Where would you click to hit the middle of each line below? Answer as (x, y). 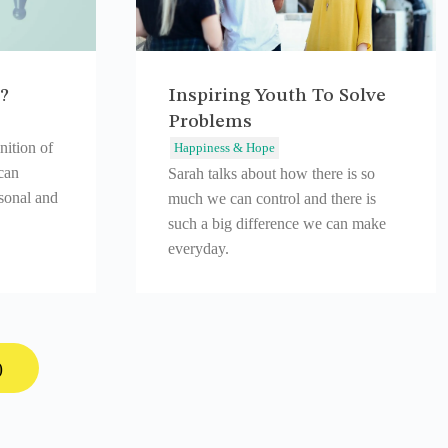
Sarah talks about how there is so (271, 173)
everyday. (198, 248)
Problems (210, 122)
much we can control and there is (272, 198)
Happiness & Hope (224, 147)
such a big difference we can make (277, 223)
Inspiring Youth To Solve (277, 96)
